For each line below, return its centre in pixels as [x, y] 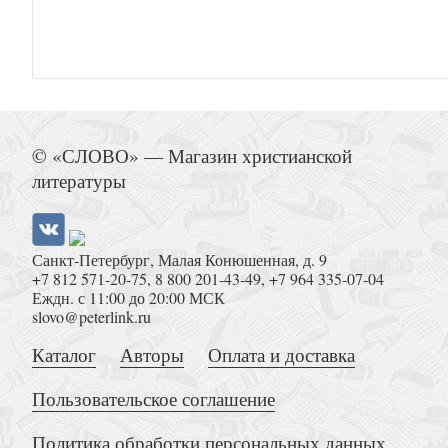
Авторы [152, 354]
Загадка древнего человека [360, 285]
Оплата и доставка [282, 354]
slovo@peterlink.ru [91, 316]
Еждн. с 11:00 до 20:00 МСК [128, 297]
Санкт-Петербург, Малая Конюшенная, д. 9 [179, 259]
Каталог [64, 354]
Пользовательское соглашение [153, 398]
